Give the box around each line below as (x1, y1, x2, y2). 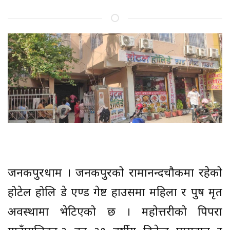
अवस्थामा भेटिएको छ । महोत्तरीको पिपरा (8, 205, 222, 221)
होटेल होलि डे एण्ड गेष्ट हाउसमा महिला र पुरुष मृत (8, 186, 222, 201)
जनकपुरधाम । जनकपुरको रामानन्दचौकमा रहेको (8, 166, 222, 182)
